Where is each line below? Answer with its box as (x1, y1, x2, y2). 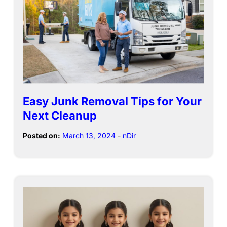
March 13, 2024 (62, 131, 116, 140)
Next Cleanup (23, 109, 97, 123)
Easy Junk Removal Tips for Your (23, 95, 202, 108)
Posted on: (23, 131, 60, 140)
